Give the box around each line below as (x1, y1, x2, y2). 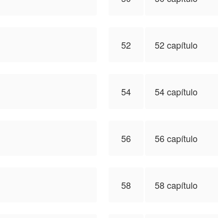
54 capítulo (155, 85, 198, 98)
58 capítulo (155, 179, 198, 191)
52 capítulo (155, 38, 198, 51)
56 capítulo (155, 132, 198, 145)
